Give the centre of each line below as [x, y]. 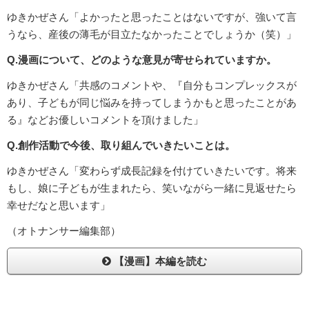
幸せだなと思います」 [59, 206]
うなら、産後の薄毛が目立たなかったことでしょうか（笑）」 [152, 34]
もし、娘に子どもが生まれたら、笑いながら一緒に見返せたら [152, 188]
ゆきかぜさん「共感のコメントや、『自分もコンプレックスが [152, 86]
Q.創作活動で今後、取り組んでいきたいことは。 [121, 146]
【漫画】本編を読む [159, 261]
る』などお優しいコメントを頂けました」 [105, 120]
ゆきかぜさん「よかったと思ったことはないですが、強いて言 [152, 17]
